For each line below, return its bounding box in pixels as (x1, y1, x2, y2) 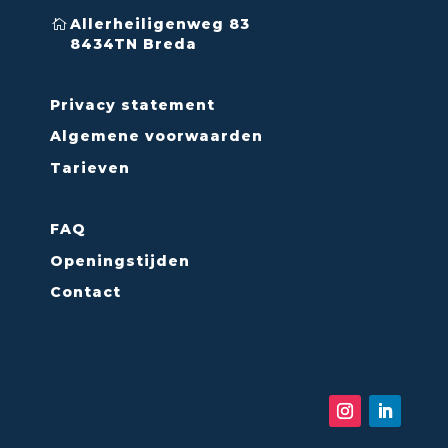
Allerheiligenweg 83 (70, 15, 250, 34)
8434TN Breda (70, 34, 197, 53)
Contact (50, 282, 121, 301)
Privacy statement (50, 96, 215, 115)
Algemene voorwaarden (50, 127, 263, 146)
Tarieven (50, 158, 130, 177)
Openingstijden (50, 251, 190, 270)
